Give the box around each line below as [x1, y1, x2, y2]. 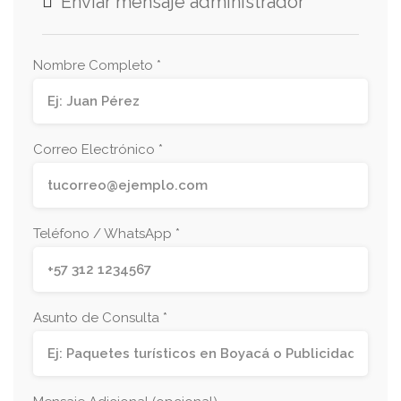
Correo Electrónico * [33, 141, 163, 158]
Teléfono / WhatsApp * [33, 225, 180, 242]
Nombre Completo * [33, 56, 161, 73]
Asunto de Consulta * [33, 309, 167, 326]
